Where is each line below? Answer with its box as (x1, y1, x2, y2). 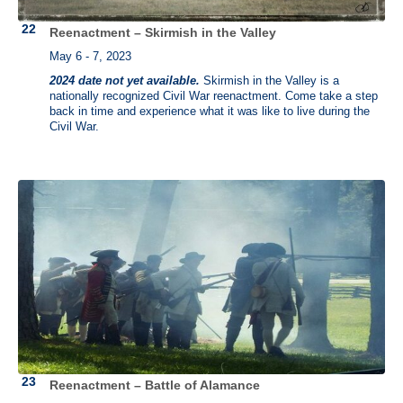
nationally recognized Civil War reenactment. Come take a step (49, 89, 378, 103)
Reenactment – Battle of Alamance (49, 377, 260, 392)
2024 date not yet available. (49, 74, 200, 87)
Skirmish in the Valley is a (200, 74, 339, 87)
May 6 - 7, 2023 (49, 49, 131, 63)
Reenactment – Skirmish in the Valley (49, 25, 276, 40)
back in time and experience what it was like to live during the (49, 104, 370, 118)
